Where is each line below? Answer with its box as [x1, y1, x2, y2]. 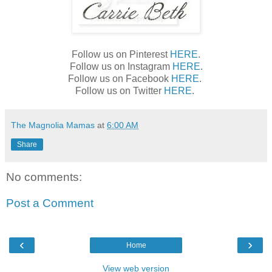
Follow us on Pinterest [72, 49, 170, 59]
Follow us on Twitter [75, 85, 164, 96]
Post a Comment [6, 197, 93, 210]
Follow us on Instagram [69, 61, 172, 72]
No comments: [6, 170, 82, 183]
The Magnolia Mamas [11, 120, 95, 130]
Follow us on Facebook [68, 73, 171, 84]
